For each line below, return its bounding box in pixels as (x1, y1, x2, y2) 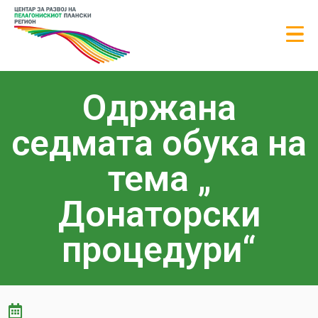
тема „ (107, 158, 211, 199)
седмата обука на (11, 122, 307, 164)
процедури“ (62, 229, 256, 270)
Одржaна (82, 87, 236, 128)
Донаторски (57, 193, 261, 235)
